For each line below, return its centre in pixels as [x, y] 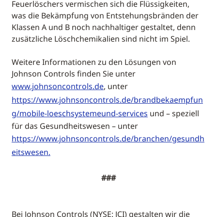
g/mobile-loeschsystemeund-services [80, 114]
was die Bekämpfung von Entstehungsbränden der [105, 16]
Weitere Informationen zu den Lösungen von [94, 62]
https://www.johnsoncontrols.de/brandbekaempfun [107, 100]
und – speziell [173, 114]
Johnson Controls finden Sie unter [74, 74]
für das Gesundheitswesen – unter [75, 126]
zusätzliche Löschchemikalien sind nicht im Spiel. [101, 39]
